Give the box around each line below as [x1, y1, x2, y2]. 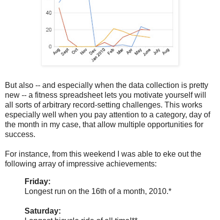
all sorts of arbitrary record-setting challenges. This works [5, 100, 202, 109]
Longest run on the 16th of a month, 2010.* [25, 187, 171, 195]
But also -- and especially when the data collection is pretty [5, 81, 208, 89]
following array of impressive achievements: [5, 159, 157, 168]
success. [5, 130, 35, 138]
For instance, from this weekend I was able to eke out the [5, 149, 201, 158]
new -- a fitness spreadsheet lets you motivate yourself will [5, 90, 206, 99]
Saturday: [25, 206, 61, 215]
